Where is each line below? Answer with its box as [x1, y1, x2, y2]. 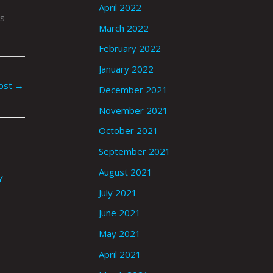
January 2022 [99, 63, 154, 76]
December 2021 [99, 83, 168, 96]
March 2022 [99, 21, 149, 34]
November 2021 [99, 104, 168, 116]
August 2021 [99, 165, 152, 178]
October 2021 [99, 124, 158, 137]
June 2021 [99, 207, 141, 219]
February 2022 [99, 42, 161, 55]
